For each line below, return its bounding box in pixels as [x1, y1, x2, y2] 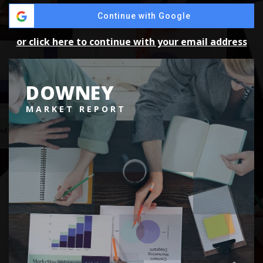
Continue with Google [97, 11, 191, 21]
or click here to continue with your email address [16, 35, 247, 48]
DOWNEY [26, 79, 114, 105]
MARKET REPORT [26, 103, 127, 114]
